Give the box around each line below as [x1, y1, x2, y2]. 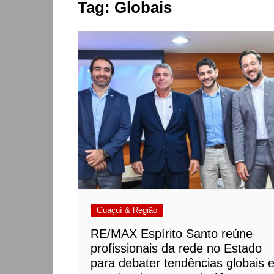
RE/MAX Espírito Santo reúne [91, 226, 253, 240]
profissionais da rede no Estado [91, 241, 262, 255]
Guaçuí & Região [97, 205, 157, 215]
